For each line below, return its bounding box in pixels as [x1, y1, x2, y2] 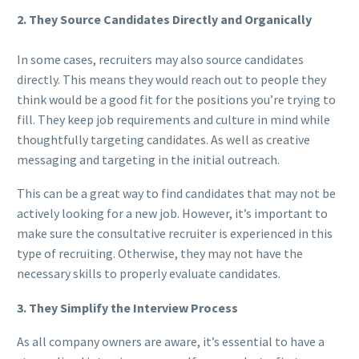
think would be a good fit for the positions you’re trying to [17, 91, 336, 107]
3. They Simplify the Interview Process [17, 299, 238, 316]
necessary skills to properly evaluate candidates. [17, 265, 280, 282]
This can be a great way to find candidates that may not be [17, 185, 336, 202]
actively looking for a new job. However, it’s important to [17, 205, 328, 222]
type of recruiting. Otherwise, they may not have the [17, 245, 303, 262]
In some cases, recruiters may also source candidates [17, 50, 304, 67]
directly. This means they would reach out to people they [17, 71, 326, 87]
